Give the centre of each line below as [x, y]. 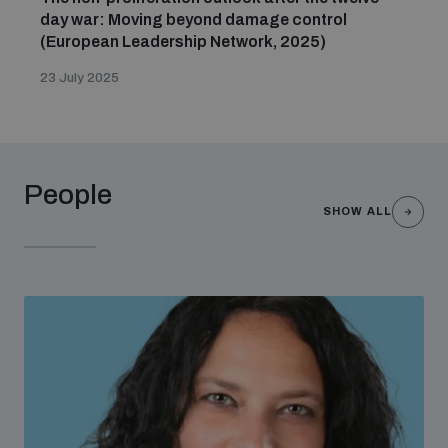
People [68, 194]
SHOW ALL [357, 211]
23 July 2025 [79, 78]
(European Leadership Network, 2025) [183, 41]
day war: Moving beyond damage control [193, 19]
